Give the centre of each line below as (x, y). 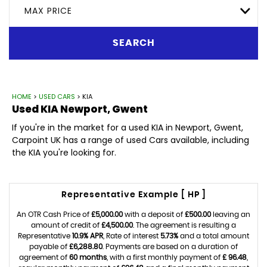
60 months (88, 257)
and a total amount (214, 236)
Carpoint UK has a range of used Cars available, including (131, 140)
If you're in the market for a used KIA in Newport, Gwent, (128, 127)
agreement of (44, 257)
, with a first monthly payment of (164, 257)
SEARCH (133, 43)
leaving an (231, 214)
